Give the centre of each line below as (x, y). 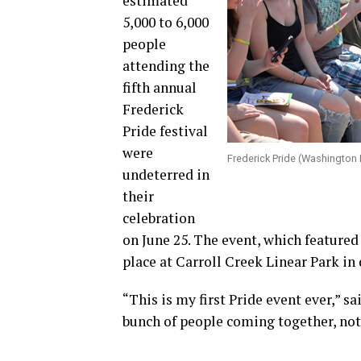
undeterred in (166, 174)
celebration (159, 218)
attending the (166, 66)
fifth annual (160, 87)
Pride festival (165, 131)
